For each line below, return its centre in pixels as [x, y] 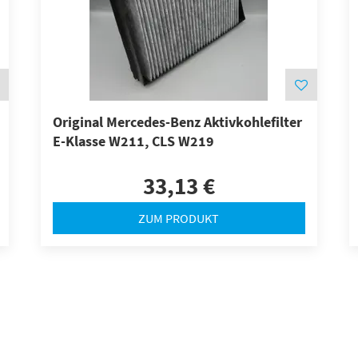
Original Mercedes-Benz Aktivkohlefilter [177, 122]
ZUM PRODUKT [179, 218]
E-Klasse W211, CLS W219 [133, 141]
